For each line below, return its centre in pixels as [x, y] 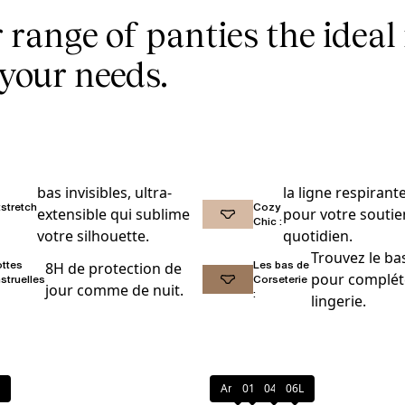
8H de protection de [114, 269]
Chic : [268, 221]
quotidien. [318, 236]
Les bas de [281, 265]
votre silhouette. [93, 236]
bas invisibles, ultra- [104, 193]
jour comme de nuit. [115, 291]
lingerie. [338, 301]
